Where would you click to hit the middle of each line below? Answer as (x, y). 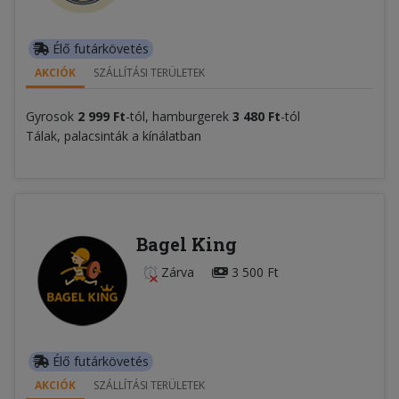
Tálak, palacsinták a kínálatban (114, 135)
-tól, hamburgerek (179, 116)
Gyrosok (52, 116)
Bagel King (186, 244)
